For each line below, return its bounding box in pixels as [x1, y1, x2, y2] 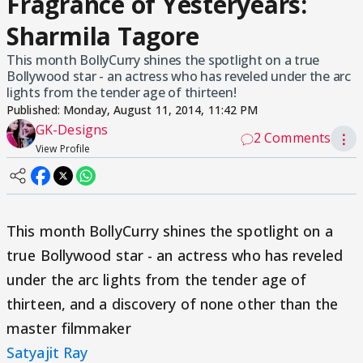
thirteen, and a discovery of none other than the [6, 294, 338, 314]
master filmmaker [6, 318, 131, 338]
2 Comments [254, 129, 331, 147]
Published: [6, 102, 64, 117]
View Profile [36, 142, 91, 156]
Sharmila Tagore [6, 19, 199, 53]
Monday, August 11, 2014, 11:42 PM [63, 102, 258, 117]
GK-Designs [36, 121, 108, 139]
